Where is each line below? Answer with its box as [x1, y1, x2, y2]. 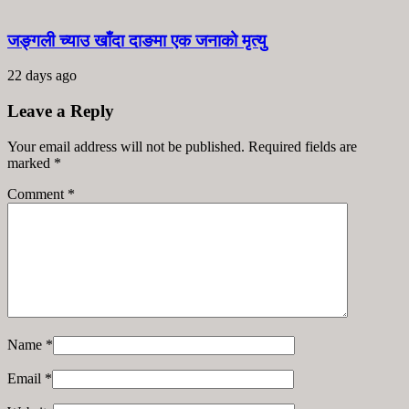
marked [7, 154, 54, 171]
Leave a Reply [7, 101, 114, 121]
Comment [7, 185, 68, 202]
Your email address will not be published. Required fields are [7, 138, 357, 154]
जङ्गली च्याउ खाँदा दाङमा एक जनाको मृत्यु [7, 30, 267, 50]
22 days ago [7, 68, 77, 84]
